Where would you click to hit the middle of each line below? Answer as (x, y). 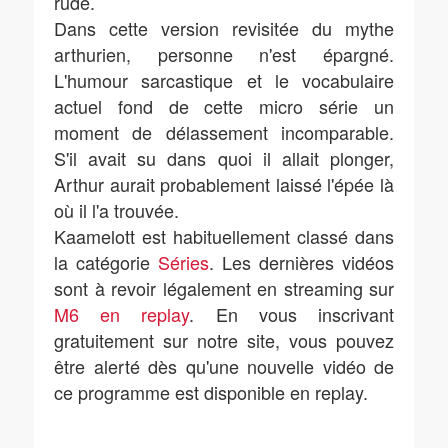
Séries (183, 262)
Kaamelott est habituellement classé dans (224, 236)
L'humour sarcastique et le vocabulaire (224, 80)
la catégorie (106, 262)
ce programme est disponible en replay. (211, 392)
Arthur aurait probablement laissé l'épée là (224, 184)
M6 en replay (122, 314)
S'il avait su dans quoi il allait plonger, (224, 158)
